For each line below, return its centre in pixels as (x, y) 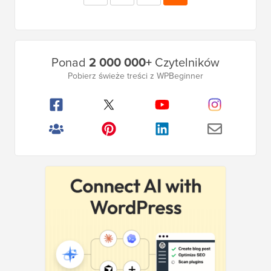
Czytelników (186, 63)
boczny (35, 87)
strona (113, 16)
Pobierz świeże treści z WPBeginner (135, 76)
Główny (36, 50)
